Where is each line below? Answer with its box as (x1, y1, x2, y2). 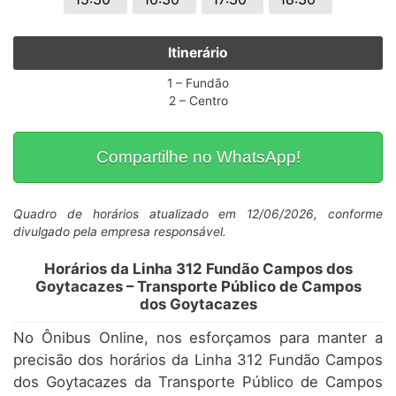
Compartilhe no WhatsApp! (95, 148, 301, 167)
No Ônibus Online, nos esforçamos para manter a (13, 329, 383, 347)
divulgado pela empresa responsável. (13, 225, 226, 240)
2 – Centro (168, 94, 228, 109)
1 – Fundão (167, 76, 229, 91)
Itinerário (168, 44, 228, 62)
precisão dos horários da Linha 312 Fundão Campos (13, 351, 383, 369)
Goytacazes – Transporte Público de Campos (34, 278, 362, 296)
